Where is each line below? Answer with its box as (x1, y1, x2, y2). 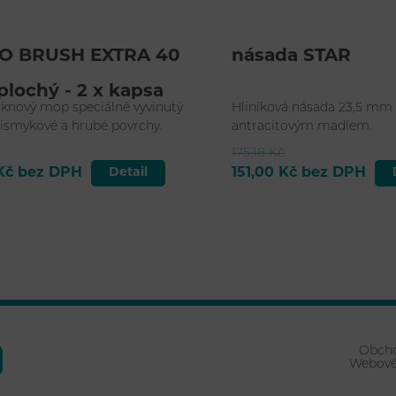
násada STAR (232, 47, 352, 65)
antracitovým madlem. (232, 119, 373, 133)
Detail (109, 165, 148, 179)
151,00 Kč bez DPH (232, 165, 367, 180)
